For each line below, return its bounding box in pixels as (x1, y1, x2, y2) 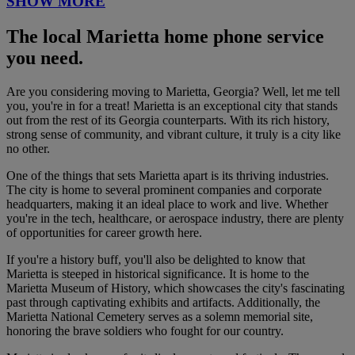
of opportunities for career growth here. (6, 226, 202, 240)
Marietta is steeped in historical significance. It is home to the (6, 267, 309, 281)
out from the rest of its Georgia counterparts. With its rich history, (6, 113, 330, 128)
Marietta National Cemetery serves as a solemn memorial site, (6, 310, 313, 324)
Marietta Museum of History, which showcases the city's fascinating (6, 281, 345, 296)
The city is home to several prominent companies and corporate (6, 183, 322, 197)
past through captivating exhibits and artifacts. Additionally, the (6, 296, 320, 310)
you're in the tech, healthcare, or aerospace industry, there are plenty (6, 212, 344, 226)
